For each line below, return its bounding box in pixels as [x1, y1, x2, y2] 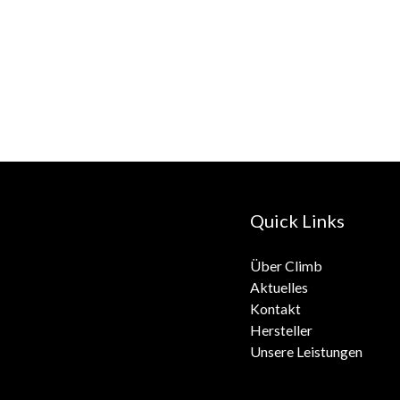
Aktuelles [249, 278, 308, 296]
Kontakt [249, 299, 301, 317]
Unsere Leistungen [249, 342, 362, 360]
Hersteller [249, 321, 312, 338]
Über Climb [249, 256, 322, 274]
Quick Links [249, 209, 345, 231]
